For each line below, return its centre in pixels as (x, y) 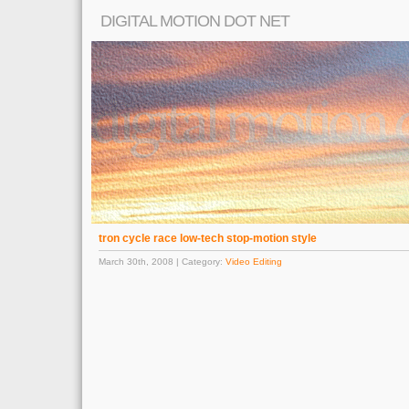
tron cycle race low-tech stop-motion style (208, 238)
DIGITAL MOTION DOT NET (195, 21)
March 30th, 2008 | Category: (162, 262)
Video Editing (254, 262)
